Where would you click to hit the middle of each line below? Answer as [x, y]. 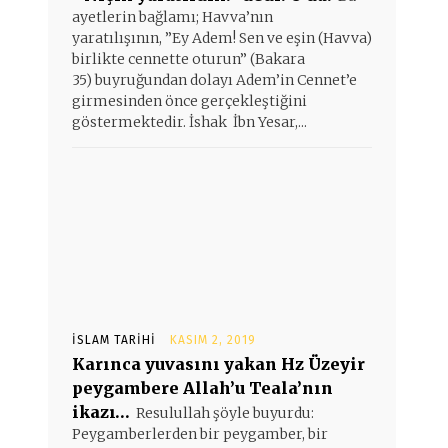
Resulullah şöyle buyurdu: [225, 413]
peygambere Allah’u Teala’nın [202, 388]
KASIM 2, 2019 [213, 340]
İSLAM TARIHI [114, 340]
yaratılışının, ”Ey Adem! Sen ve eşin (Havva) [222, 38]
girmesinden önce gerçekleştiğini [189, 101]
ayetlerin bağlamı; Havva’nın [172, 17]
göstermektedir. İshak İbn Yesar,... [189, 122]
